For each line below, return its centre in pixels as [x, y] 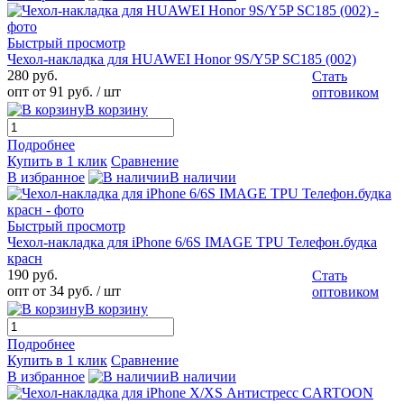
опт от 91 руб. [50, 92]
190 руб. [32, 275]
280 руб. [32, 76]
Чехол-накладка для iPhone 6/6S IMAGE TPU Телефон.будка [192, 243]
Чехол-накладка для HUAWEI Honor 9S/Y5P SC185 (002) [182, 60]
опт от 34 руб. [50, 291]
